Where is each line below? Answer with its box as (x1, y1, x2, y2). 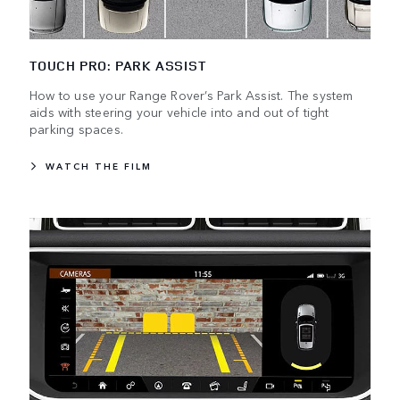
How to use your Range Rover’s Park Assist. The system (29, 86, 354, 104)
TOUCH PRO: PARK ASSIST (29, 56, 206, 76)
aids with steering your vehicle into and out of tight (29, 103, 329, 121)
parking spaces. (29, 120, 123, 138)
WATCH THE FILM (46, 160, 152, 173)
